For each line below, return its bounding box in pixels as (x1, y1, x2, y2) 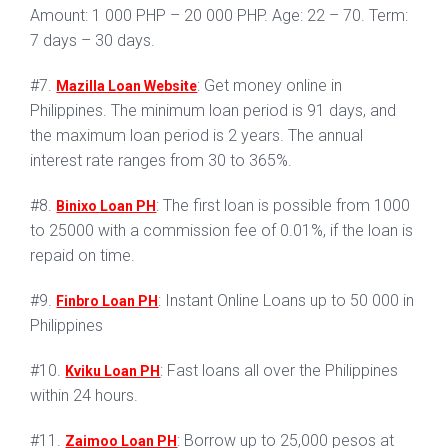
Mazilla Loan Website (56, 78, 198, 95)
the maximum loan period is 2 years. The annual (30, 126, 364, 146)
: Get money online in (197, 76, 343, 96)
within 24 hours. (30, 386, 139, 406)
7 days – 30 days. (30, 31, 156, 51)
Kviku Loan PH (65, 363, 161, 380)
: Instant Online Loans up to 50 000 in (158, 291, 415, 311)
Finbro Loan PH (56, 293, 159, 310)
